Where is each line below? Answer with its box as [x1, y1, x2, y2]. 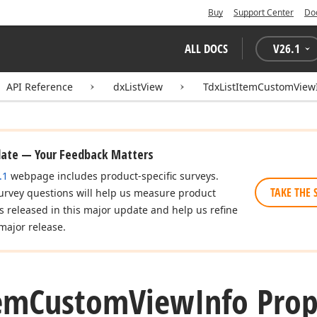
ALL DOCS [185, 40, 228, 57]
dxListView [113, 80, 163, 93]
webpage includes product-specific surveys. [8, 169, 219, 183]
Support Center [234, 6, 294, 18]
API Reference [6, 80, 73, 93]
